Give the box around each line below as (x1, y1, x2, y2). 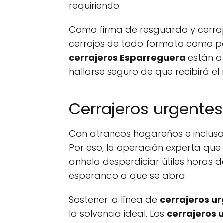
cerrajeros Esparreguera (69, 51, 188, 64)
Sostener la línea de (69, 193, 160, 206)
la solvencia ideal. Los (69, 207, 167, 220)
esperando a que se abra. (69, 169, 189, 182)
